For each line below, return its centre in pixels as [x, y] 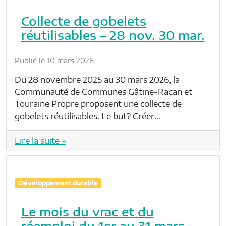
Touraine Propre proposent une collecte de [98, 104]
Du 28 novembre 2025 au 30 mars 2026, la [97, 79]
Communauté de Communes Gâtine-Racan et [103, 92]
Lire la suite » [40, 140]
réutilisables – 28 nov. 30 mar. [113, 35]
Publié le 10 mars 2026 [54, 60]
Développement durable [58, 183]
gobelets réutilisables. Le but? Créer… [88, 116]
